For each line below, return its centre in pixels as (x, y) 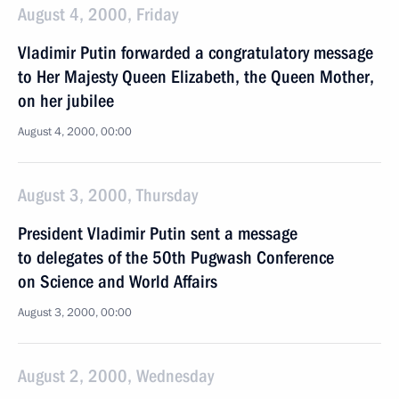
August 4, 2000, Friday (98, 14)
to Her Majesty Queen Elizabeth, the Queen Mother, (196, 77)
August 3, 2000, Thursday (108, 195)
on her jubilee (66, 101)
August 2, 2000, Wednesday (116, 376)
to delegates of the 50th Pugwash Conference (176, 257)
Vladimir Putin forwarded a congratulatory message (195, 53)
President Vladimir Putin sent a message (158, 233)
